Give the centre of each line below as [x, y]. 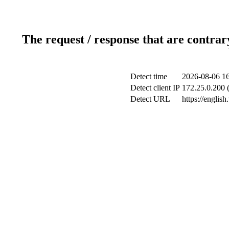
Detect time [149, 76]
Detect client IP [155, 87]
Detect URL [150, 99]
